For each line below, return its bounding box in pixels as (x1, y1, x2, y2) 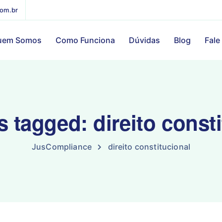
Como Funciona (55, 35, 115, 45)
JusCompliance (31, 142, 92, 152)
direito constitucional (108, 142, 191, 152)
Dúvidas (128, 35, 160, 45)
